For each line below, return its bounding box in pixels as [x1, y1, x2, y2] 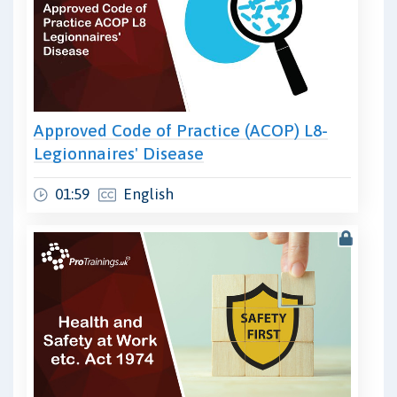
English [123, 185, 174, 204]
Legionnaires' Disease [34, 144, 204, 164]
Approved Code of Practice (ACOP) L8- [34, 121, 328, 141]
